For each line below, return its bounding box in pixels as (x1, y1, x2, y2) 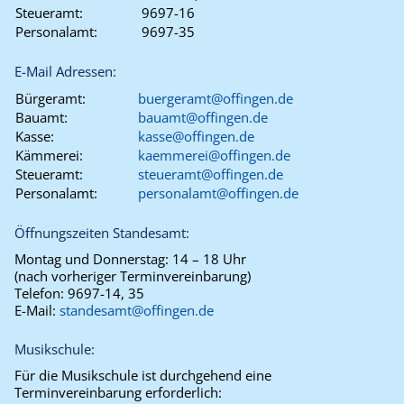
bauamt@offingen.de (138, 108, 268, 126)
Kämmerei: (15, 146, 83, 164)
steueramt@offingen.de (138, 165, 283, 183)
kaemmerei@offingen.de (138, 146, 290, 164)
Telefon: (14, 284, 68, 302)
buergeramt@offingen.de (138, 89, 293, 107)
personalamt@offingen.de (138, 184, 298, 202)
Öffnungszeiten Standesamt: (14, 224, 189, 242)
